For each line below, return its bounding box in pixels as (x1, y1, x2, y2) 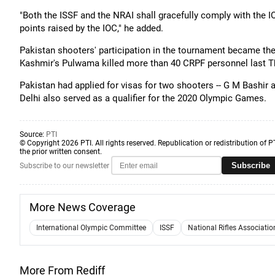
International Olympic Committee (36, 223, 146, 232)
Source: (20, 130, 46, 139)
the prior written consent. (20, 147, 102, 156)
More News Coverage (29, 201, 136, 214)
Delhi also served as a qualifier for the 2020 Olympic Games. (20, 93, 266, 104)
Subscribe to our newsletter (20, 161, 109, 170)
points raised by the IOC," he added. (20, 23, 163, 34)
